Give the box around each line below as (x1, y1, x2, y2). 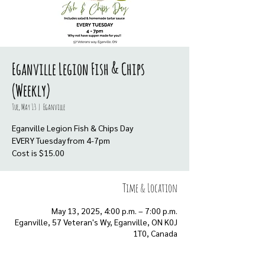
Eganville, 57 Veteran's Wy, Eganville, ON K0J (15, 216, 177, 227)
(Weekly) (12, 80, 50, 101)
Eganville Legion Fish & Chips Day (12, 122, 133, 133)
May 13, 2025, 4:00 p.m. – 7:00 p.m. (51, 205, 177, 216)
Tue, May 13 (12, 102, 36, 112)
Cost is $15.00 (12, 147, 64, 158)
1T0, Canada (133, 228, 177, 238)
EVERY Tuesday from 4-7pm (12, 135, 110, 146)
